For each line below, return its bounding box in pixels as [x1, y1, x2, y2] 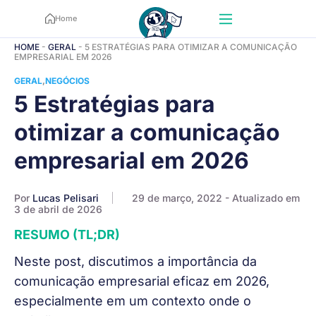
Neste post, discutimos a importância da [14, 253, 257, 269]
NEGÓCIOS [45, 75, 90, 86]
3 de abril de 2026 [14, 203, 102, 216]
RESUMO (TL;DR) [14, 227, 120, 243]
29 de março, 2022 [132, 192, 222, 205]
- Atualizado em [225, 192, 300, 205]
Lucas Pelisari [32, 192, 99, 205]
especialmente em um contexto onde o [14, 293, 251, 308]
